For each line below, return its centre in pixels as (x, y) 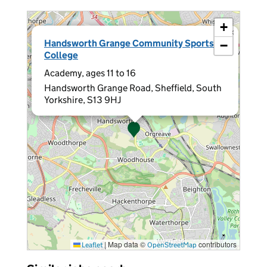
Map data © (127, 244)
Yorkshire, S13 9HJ (83, 100)
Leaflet (91, 245)
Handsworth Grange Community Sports (129, 43)
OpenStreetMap (172, 245)
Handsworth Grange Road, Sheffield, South (133, 88)
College (61, 55)
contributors (217, 244)
